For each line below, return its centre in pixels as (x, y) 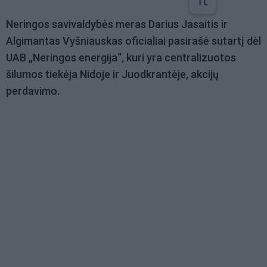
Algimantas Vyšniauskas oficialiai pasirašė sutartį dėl (133, 41)
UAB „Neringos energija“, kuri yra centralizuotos (121, 58)
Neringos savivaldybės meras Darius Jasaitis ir (117, 24)
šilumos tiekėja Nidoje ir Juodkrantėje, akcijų (112, 74)
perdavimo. (34, 91)
